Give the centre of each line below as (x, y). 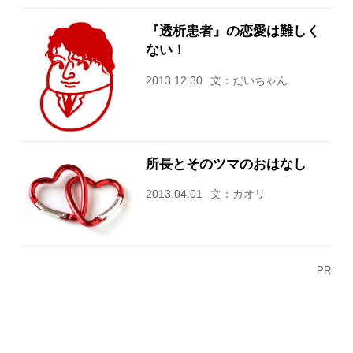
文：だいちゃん (249, 80)
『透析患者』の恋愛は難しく (232, 30)
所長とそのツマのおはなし (226, 163)
